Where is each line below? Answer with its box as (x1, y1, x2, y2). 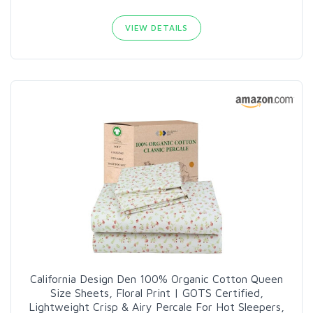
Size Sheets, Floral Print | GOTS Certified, (50, 286, 263, 300)
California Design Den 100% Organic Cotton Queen (30, 272, 283, 286)
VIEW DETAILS (124, 22, 189, 34)
